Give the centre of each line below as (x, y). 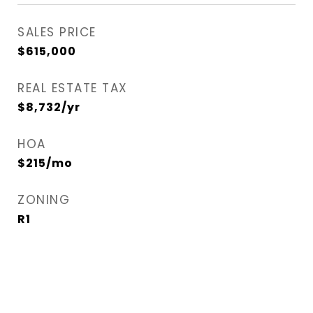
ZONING (44, 200)
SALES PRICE (57, 32)
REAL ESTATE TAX (73, 88)
